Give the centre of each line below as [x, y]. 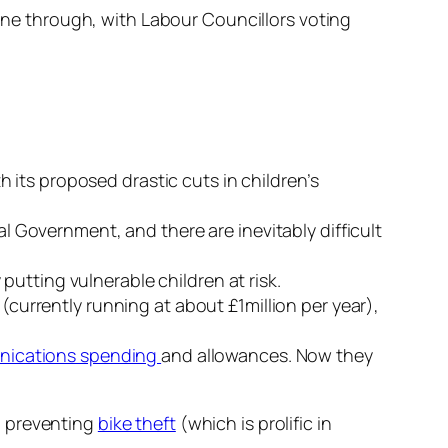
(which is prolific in [253, 423]
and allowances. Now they [267, 355]
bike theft [136, 423]
